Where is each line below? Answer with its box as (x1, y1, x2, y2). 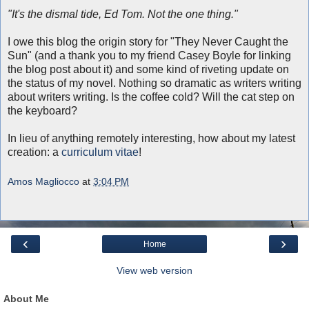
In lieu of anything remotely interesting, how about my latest (8, 132, 295, 144)
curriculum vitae (61, 146, 139, 158)
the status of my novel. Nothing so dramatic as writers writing (8, 77, 301, 89)
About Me (3, 293, 49, 305)
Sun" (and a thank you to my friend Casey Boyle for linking (8, 49, 291, 61)
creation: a (8, 146, 61, 158)
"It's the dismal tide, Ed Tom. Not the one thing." (8, 8, 238, 20)
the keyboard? (8, 104, 77, 117)
